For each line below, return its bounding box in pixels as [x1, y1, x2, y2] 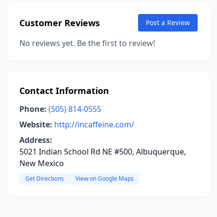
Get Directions [25, 174, 64, 183]
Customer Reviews [19, 17, 100, 29]
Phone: [19, 104, 46, 114]
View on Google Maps [76, 174, 134, 183]
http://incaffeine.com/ [54, 119, 134, 130]
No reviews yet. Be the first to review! [19, 38, 155, 48]
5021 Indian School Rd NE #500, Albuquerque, [19, 146, 186, 157]
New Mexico [19, 158, 64, 169]
